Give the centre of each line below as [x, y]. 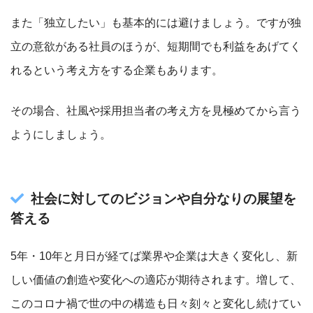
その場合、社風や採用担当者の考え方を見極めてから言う [156, 110]
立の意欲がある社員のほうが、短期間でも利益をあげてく [156, 46]
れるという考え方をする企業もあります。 [117, 70]
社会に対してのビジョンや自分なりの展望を [163, 198]
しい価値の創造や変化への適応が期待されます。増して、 [156, 279]
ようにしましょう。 [61, 134]
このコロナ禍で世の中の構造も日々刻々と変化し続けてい [156, 303]
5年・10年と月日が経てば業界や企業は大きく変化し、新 [154, 256]
